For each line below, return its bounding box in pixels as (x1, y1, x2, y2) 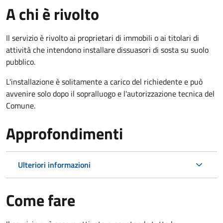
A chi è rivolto (6, 1, 99, 26)
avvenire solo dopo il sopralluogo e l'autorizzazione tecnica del (6, 87, 215, 100)
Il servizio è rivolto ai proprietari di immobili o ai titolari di (6, 31, 199, 44)
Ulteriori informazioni (18, 158, 91, 171)
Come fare (6, 188, 75, 212)
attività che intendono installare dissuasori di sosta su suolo (6, 43, 209, 56)
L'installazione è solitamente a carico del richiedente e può (6, 75, 203, 88)
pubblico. (6, 55, 35, 68)
